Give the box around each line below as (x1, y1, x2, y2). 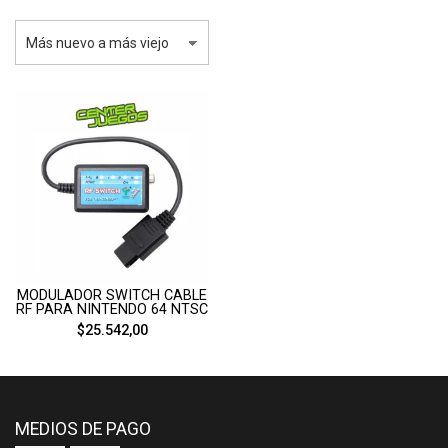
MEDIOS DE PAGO (15, 419, 151, 439)
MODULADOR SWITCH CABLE (17, 287, 207, 304)
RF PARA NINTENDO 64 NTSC (16, 301, 208, 318)
